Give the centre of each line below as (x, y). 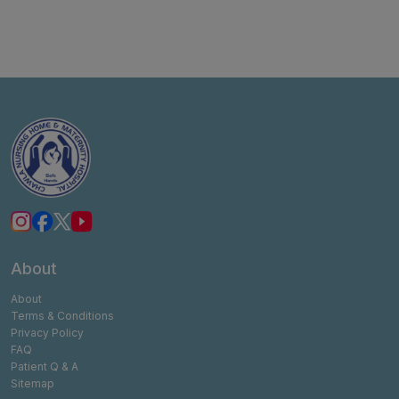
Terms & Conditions (62, 315)
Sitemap (33, 383)
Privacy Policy (47, 332)
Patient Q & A (45, 366)
